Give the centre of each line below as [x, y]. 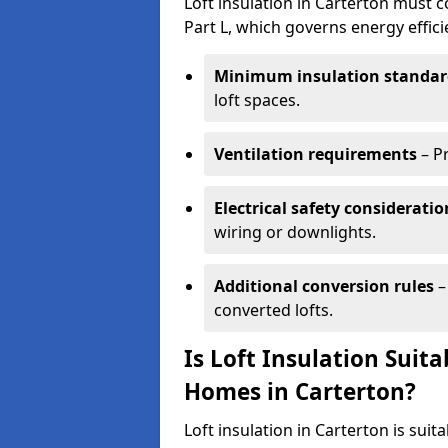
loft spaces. [257, 100]
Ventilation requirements [315, 154]
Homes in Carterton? [300, 391]
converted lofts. [273, 310]
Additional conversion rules [324, 286]
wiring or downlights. [295, 232]
